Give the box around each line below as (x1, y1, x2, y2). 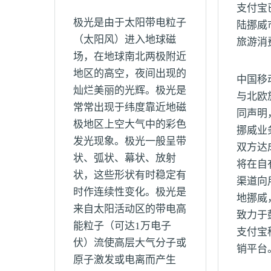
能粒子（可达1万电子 (73, 220, 171, 232)
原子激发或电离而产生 (73, 254, 176, 266)
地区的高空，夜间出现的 (73, 68, 186, 79)
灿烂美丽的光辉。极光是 (73, 85, 186, 96)
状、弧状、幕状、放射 (73, 152, 176, 164)
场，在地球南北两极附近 (73, 51, 186, 62)
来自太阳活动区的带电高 (73, 203, 186, 215)
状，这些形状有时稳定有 (73, 169, 186, 181)
